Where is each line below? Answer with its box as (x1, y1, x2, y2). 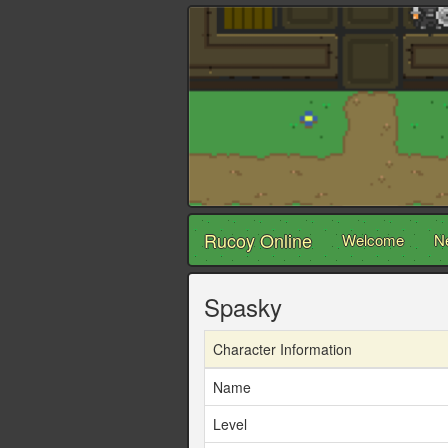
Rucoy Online (204, 227, 312, 254)
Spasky (204, 289, 282, 325)
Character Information (213, 339, 352, 360)
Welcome (342, 229, 404, 251)
